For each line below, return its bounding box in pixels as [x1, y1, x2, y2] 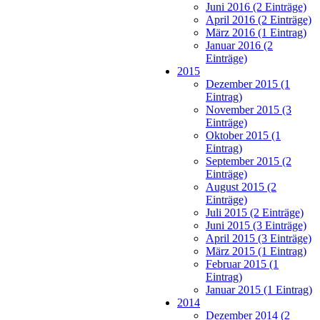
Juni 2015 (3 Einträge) [206, 219, 306, 232]
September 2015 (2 [206, 155, 291, 168]
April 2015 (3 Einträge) [206, 232, 311, 245]
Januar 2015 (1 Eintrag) [206, 284, 312, 296]
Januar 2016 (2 [206, 39, 273, 52]
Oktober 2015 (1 [206, 129, 281, 142]
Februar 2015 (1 [206, 258, 279, 271]
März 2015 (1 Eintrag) [206, 245, 306, 258]
